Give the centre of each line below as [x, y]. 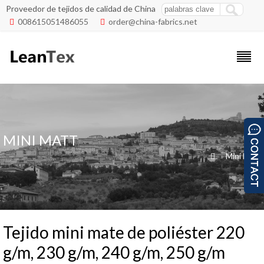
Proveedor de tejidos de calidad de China [81, 9]
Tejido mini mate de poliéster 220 [124, 232]
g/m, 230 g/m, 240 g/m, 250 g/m [114, 252]
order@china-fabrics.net [153, 22]
